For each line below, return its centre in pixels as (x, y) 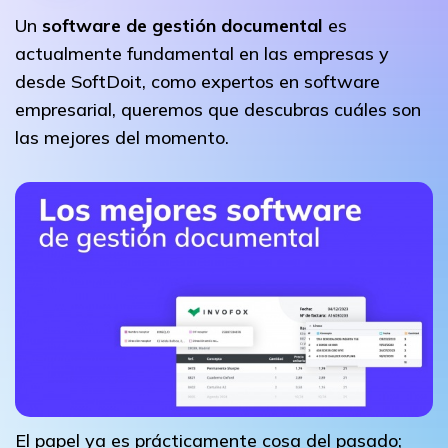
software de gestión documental (182, 25)
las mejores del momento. (122, 137)
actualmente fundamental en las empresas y (202, 53)
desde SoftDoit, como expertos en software (197, 81)
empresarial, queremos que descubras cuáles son (218, 109)
